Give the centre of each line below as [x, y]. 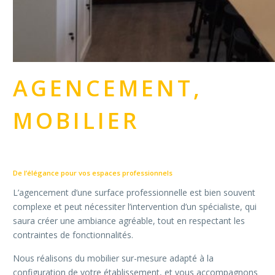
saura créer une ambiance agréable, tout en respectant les [129, 221]
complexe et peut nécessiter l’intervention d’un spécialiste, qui [135, 207]
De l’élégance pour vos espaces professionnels [93, 172]
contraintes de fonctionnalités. [73, 235]
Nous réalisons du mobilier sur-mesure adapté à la [113, 258]
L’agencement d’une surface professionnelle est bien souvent [134, 193]
